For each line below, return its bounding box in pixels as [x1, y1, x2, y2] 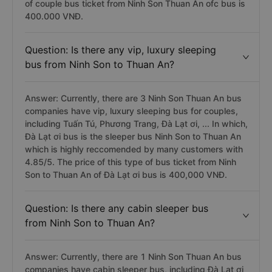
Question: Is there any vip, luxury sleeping [25, 44, 216, 56]
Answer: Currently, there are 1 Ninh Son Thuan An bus [25, 251, 242, 262]
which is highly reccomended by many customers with [25, 144, 243, 154]
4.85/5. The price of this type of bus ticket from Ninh [25, 157, 236, 167]
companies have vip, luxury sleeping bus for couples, [25, 106, 238, 116]
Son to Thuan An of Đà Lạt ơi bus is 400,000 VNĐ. [25, 169, 227, 180]
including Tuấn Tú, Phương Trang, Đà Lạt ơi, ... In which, [25, 118, 248, 129]
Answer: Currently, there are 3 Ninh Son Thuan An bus [25, 93, 242, 103]
